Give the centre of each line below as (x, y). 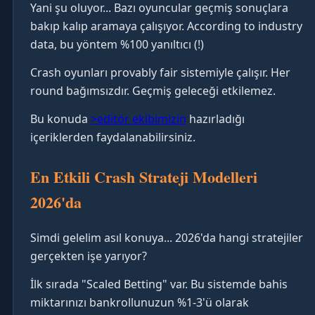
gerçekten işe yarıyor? (89, 256)
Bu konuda (60, 119)
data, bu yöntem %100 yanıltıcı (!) (117, 45)
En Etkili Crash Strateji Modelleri (144, 177)
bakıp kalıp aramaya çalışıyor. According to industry (166, 26)
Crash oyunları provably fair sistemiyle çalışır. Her (160, 73)
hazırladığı (216, 119)
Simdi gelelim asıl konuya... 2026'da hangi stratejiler (167, 237)
